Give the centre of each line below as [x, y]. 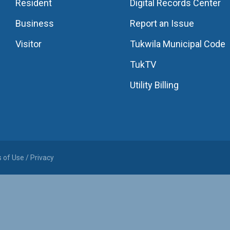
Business [35, 23]
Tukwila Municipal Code [178, 44]
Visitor [29, 44]
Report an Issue [162, 23]
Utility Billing [155, 85]
